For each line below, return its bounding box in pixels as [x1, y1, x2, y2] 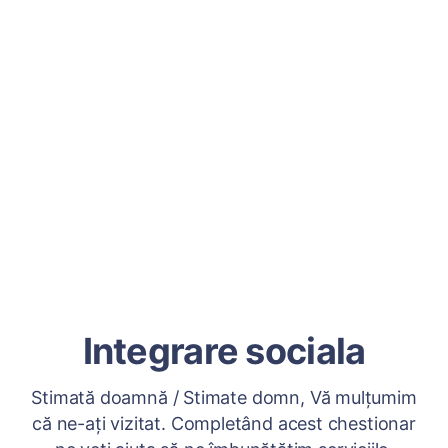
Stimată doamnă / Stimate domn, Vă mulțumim [31, 387, 417, 408]
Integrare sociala [82, 329, 366, 373]
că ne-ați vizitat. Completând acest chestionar [32, 413, 416, 434]
